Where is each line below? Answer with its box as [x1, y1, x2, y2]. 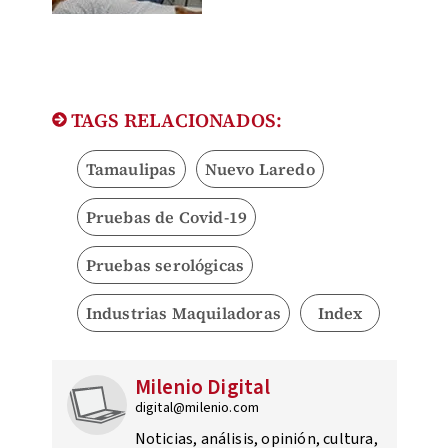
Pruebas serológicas [85, 254, 245, 277]
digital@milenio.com [134, 398, 260, 419]
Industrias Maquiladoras [85, 302, 282, 325]
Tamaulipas [85, 158, 177, 181]
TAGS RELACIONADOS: [66, 107, 283, 134]
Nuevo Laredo [204, 158, 315, 181]
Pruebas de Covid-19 [85, 206, 248, 229]
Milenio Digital [134, 372, 271, 403]
